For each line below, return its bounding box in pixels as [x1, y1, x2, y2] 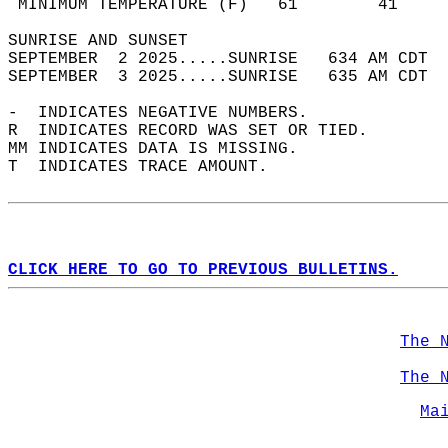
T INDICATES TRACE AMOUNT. [8, 158, 288, 176]
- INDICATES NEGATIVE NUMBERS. [8, 104, 328, 122]
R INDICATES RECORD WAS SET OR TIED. [8, 122, 388, 140]
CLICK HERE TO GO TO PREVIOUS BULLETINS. [8, 261, 398, 279]
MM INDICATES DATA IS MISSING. [8, 140, 318, 158]
